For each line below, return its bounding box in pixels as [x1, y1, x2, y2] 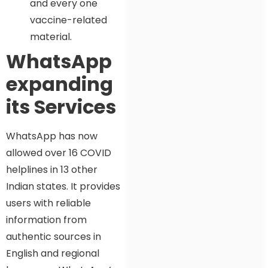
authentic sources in [6, 229, 101, 243]
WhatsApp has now [6, 129, 98, 143]
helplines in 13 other [6, 162, 98, 176]
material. [30, 29, 72, 44]
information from [6, 212, 87, 227]
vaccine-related [30, 13, 107, 27]
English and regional [6, 246, 99, 260]
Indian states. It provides [6, 179, 120, 193]
